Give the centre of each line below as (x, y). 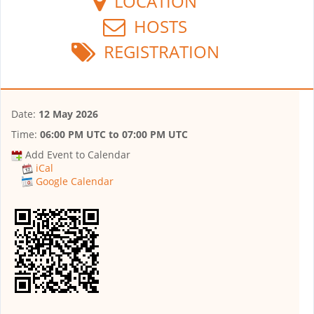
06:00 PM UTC (73, 134)
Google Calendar (75, 181)
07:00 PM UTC (155, 134)
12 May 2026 (68, 114)
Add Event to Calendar (78, 154)
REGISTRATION (157, 51)
